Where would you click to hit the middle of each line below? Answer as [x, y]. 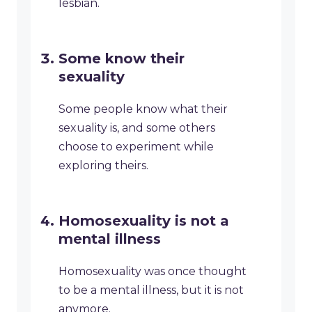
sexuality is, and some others [137, 128]
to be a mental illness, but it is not [151, 290]
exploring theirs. [103, 166]
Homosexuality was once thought [153, 272]
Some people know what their [143, 109]
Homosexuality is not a [144, 221]
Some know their [122, 59]
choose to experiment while [136, 147]
